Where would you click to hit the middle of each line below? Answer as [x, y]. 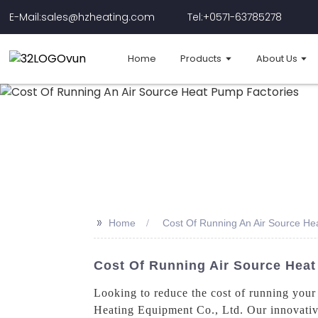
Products [201, 58]
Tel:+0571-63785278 [235, 17]
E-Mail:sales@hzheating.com [82, 17]
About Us [276, 58]
